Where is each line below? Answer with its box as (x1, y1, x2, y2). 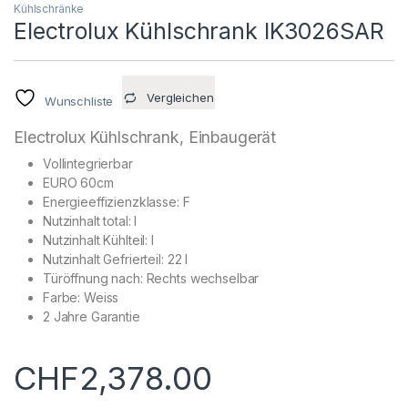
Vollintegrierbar (43, 156, 133, 172)
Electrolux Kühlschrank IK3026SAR (14, 17, 384, 46)
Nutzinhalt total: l (43, 213, 138, 229)
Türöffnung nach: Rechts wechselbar (43, 270, 260, 287)
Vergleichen (147, 90, 214, 106)
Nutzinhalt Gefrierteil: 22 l (43, 251, 189, 268)
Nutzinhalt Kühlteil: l (43, 232, 154, 249)
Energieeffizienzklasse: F (43, 194, 190, 210)
